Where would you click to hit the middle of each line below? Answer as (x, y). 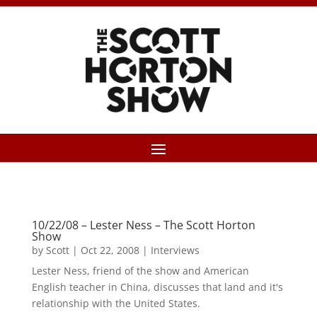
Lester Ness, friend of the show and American (140, 271)
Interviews (175, 250)
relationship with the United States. (116, 303)
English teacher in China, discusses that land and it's (157, 287)
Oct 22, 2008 (110, 250)
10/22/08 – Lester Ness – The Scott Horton (143, 225)
